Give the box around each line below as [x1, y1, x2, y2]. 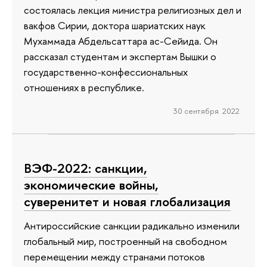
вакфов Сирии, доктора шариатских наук [24, 18, 206, 33]
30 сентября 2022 [173, 105, 240, 117]
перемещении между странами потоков [24, 249, 205, 263]
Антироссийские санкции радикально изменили [24, 218, 240, 232]
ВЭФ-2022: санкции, [24, 159, 147, 177]
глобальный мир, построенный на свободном [24, 234, 227, 248]
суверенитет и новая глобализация [24, 192, 231, 210]
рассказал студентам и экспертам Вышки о [24, 49, 216, 64]
